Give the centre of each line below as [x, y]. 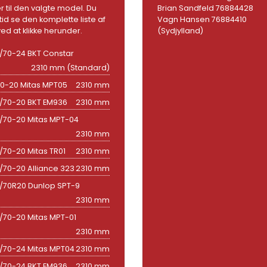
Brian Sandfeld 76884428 [205, 8]
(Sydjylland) [180, 30]
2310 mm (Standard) [70, 67]
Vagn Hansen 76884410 [202, 19]
